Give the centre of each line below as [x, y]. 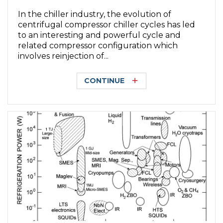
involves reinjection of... [63, 56]
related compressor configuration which [98, 45]
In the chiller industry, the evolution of [95, 14]
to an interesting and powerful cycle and [100, 35]
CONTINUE [104, 81]
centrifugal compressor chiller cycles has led [107, 24]
